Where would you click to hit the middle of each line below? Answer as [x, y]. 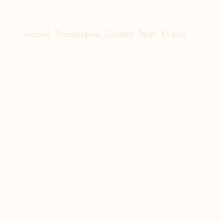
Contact [119, 34]
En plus [174, 34]
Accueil [37, 34]
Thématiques [77, 34]
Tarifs [147, 34]
